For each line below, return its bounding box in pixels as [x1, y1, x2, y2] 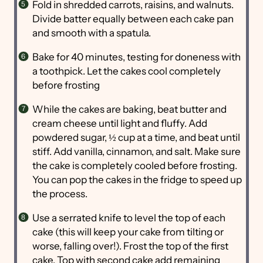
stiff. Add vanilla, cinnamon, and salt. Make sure [32, 146, 241, 158]
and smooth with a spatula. [32, 27, 153, 39]
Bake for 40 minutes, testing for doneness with [32, 51, 241, 63]
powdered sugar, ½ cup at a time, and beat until [32, 131, 240, 144]
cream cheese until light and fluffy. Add [32, 117, 207, 130]
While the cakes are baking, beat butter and [32, 103, 227, 116]
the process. [32, 188, 87, 200]
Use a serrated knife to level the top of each [32, 212, 225, 224]
